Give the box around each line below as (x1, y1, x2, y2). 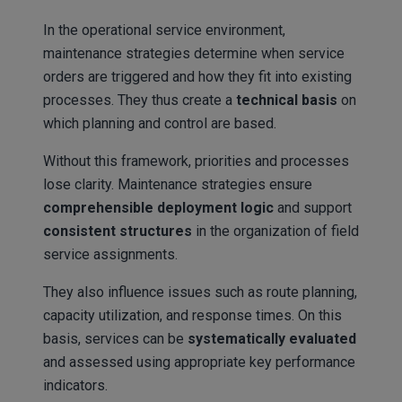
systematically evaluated (188, 329, 356, 347)
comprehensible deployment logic (43, 198, 274, 216)
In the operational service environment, (43, 21, 285, 39)
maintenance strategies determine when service (43, 44, 345, 62)
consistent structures (43, 222, 192, 240)
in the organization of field (192, 222, 359, 240)
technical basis (236, 91, 337, 109)
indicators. (43, 376, 108, 394)
